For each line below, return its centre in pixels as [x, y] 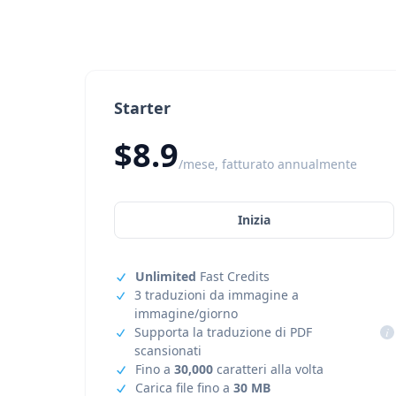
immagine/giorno [187, 313]
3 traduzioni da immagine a [217, 295]
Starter [142, 108]
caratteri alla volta [268, 369]
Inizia [255, 220]
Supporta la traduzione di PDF [224, 332]
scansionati [168, 350]
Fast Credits [233, 276]
